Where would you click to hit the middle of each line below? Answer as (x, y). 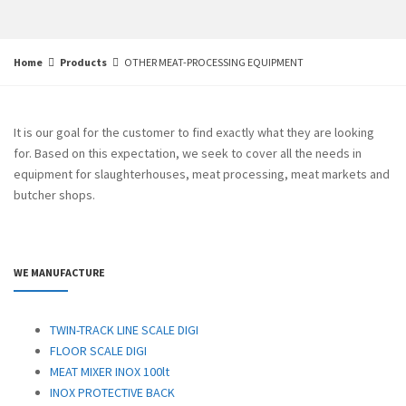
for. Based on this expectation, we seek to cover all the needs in (188, 154)
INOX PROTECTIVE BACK (112, 392)
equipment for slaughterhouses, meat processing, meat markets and (202, 174)
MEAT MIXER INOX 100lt (110, 371)
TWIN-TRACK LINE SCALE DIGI (124, 329)
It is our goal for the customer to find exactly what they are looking (194, 133)
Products (83, 63)
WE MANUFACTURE (59, 273)
